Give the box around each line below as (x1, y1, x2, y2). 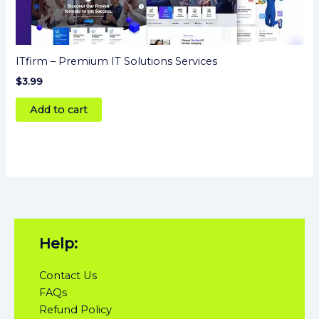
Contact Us (39, 268, 97, 282)
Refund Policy (39, 303, 112, 316)
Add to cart (30, 103, 88, 116)
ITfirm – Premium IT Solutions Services (16, 55, 218, 68)
